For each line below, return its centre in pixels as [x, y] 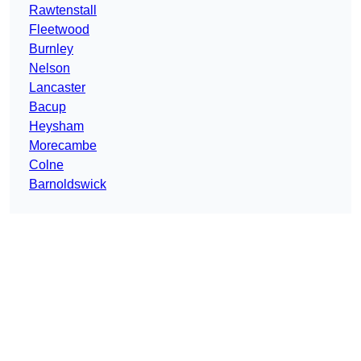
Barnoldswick [68, 185]
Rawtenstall [63, 10]
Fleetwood [59, 30]
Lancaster [57, 88]
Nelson [50, 68]
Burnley [51, 49]
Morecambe [63, 146]
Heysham [56, 127]
